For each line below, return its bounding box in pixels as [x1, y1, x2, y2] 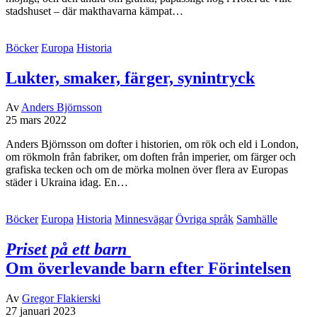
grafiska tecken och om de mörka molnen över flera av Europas [6, 163, 288, 176]
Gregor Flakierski [22, 292, 100, 305]
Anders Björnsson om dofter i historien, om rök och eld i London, [6, 138, 299, 151]
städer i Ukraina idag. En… [6, 176, 128, 189]
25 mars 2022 [6, 114, 67, 127]
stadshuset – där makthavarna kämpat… [6, 4, 183, 17]
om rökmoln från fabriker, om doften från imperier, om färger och [6, 151, 296, 163]
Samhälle [236, 213, 277, 226]
